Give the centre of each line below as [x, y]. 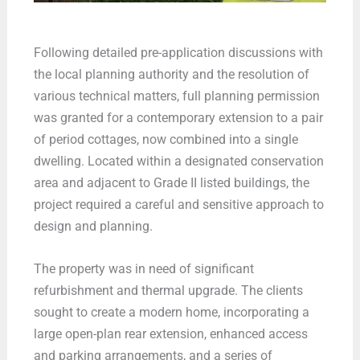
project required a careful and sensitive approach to [178, 204]
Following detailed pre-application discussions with [178, 52]
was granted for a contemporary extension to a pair [178, 117]
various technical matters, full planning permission [176, 96]
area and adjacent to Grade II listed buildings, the [171, 182]
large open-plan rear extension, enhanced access [170, 334]
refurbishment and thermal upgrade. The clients [168, 291]
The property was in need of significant [143, 269]
